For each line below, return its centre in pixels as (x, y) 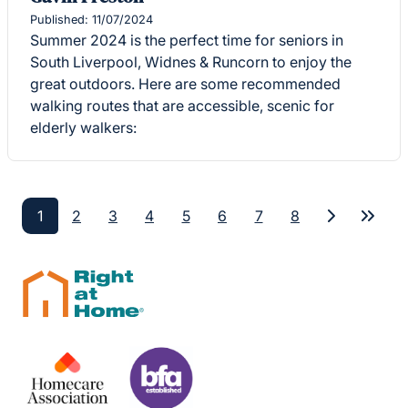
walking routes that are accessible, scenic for (182, 106)
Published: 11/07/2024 (92, 20)
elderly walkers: (83, 128)
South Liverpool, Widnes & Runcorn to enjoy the (191, 62)
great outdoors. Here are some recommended (185, 84)
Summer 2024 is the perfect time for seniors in (187, 41)
